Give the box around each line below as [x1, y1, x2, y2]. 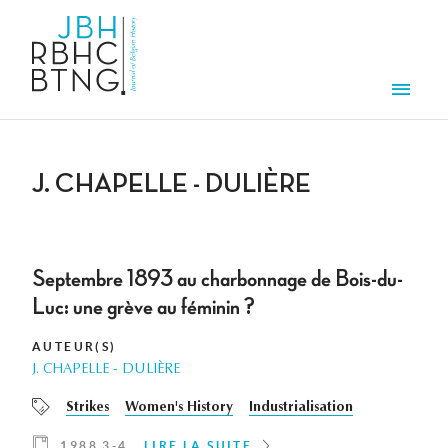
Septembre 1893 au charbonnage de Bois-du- [32, 267, 403, 292]
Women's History [125, 401, 233, 416]
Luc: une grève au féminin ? [32, 295, 255, 320]
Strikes [66, 401, 109, 416]
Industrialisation [249, 401, 353, 416]
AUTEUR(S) [32, 340, 117, 354]
